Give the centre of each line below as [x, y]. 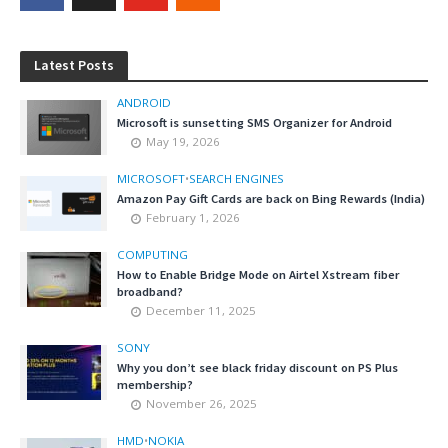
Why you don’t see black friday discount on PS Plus [257, 367]
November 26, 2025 [201, 403]
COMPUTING [152, 254]
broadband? [150, 291]
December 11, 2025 [201, 310]
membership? [155, 384]
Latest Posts [74, 65]
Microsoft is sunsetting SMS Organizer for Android [254, 122]
